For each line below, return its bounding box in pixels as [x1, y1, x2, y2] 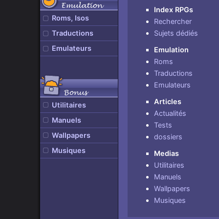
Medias [154, 149, 179, 158]
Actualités [154, 109, 187, 118]
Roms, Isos [52, 14, 89, 23]
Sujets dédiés [154, 28, 198, 38]
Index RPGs [154, 5, 194, 14]
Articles [154, 97, 182, 106]
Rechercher [154, 17, 192, 26]
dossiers [154, 132, 183, 141]
